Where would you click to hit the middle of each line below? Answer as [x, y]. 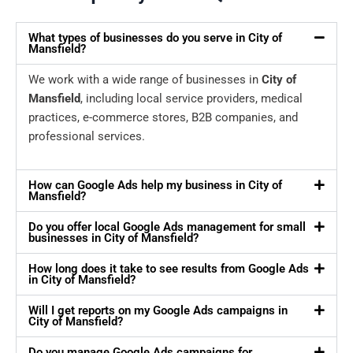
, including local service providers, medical [191, 99]
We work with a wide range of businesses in [145, 80]
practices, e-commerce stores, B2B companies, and [163, 118]
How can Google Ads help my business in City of [155, 186]
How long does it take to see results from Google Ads [169, 269]
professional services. [87, 137]
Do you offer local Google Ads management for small [167, 227]
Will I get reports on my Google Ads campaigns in [158, 311]
